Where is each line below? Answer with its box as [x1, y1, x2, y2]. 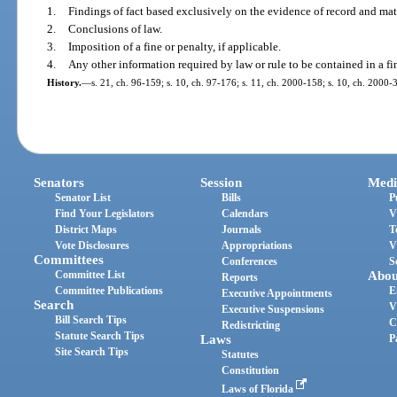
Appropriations [222, 239, 293, 253]
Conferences [222, 255, 278, 269]
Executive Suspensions [222, 303, 325, 316]
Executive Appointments [222, 287, 333, 300]
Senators [34, 175, 85, 191]
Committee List [55, 269, 126, 282]
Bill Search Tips [55, 314, 128, 327]
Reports [222, 271, 259, 284]
